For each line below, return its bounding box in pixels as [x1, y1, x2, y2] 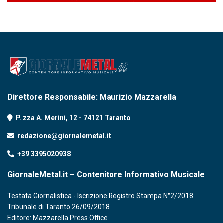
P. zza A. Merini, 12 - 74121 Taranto [13, 114, 131, 122]
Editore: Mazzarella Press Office [7, 214, 108, 222]
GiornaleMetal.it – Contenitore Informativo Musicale [7, 170, 205, 180]
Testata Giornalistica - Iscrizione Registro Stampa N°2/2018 [7, 192, 193, 200]
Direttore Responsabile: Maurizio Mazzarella [7, 92, 176, 102]
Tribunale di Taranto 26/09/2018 [7, 203, 110, 211]
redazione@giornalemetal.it [17, 132, 111, 140]
